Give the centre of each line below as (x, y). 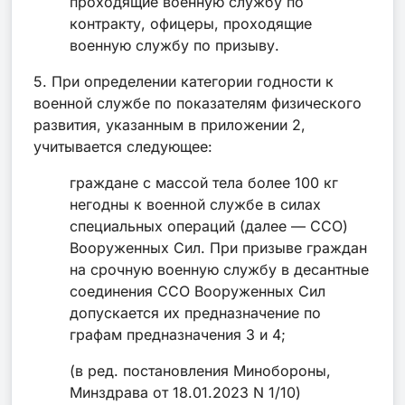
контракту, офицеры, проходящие (191, 23)
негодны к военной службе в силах (195, 204)
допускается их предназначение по (195, 312)
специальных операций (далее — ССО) (209, 226)
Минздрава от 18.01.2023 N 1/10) (185, 392)
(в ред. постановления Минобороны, (200, 370)
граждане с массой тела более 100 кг (204, 182)
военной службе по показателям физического (198, 103)
